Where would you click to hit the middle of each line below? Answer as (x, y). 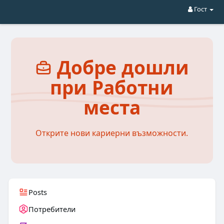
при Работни (112, 87)
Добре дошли (120, 67)
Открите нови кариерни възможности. (112, 133)
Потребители (52, 209)
